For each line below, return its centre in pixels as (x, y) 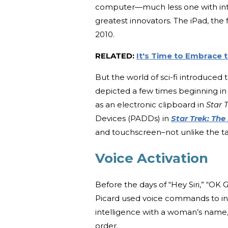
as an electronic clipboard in (151, 105)
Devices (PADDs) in (133, 119)
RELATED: (116, 56)
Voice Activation (152, 159)
